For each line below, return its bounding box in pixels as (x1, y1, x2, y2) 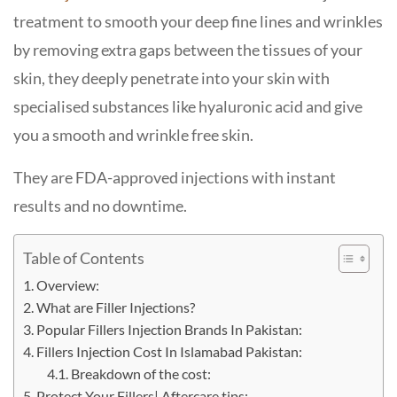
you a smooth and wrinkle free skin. (13, 125, 256, 144)
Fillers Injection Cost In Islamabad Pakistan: (36, 343, 306, 360)
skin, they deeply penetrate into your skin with (13, 68, 330, 88)
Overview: (36, 276, 103, 293)
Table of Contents (23, 248, 144, 268)
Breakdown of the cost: (71, 365, 214, 382)
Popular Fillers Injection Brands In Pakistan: (36, 321, 306, 338)
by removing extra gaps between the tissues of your (13, 40, 362, 59)
